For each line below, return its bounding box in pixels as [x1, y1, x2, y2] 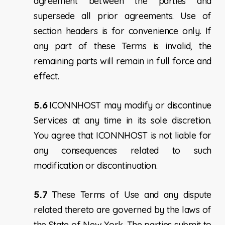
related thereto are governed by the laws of [33, 204, 212, 216]
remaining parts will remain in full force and [33, 55, 212, 67]
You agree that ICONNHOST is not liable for [33, 130, 212, 142]
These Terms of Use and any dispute [51, 189, 212, 201]
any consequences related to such [33, 145, 212, 157]
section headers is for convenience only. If [33, 25, 212, 37]
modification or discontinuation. [33, 160, 158, 172]
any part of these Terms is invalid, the [33, 40, 212, 52]
